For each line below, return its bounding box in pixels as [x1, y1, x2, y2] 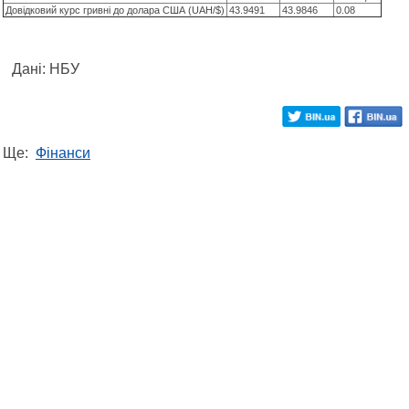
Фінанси [36, 144, 90, 161]
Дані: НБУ [12, 60, 79, 77]
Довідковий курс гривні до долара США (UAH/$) [5, 4, 225, 16]
